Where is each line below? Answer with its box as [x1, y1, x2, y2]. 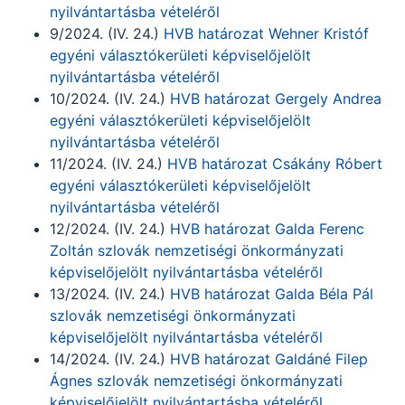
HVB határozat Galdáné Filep [170, 350, 368, 368]
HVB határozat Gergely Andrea [170, 89, 381, 108]
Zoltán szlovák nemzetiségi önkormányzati [50, 241, 344, 259]
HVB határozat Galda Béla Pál [170, 285, 373, 303]
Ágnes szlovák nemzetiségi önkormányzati [50, 372, 343, 390]
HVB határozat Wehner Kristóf [159, 24, 369, 42]
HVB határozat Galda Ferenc [165, 220, 364, 238]
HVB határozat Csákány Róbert [167, 155, 382, 173]
